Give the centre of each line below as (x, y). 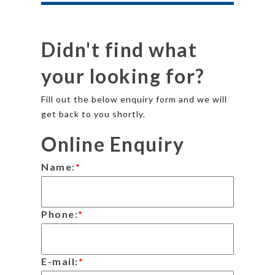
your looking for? (123, 76)
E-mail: (60, 261)
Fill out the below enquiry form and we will (134, 99)
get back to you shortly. (93, 114)
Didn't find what (119, 49)
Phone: (60, 214)
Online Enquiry (113, 144)
